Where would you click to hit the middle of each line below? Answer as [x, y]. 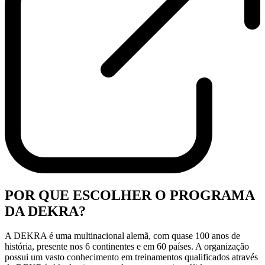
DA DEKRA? [45, 211]
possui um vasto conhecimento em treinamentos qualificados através [131, 257]
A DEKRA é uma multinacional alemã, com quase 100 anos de [122, 236]
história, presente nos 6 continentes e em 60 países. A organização [127, 247]
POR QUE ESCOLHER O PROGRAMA [130, 195]
